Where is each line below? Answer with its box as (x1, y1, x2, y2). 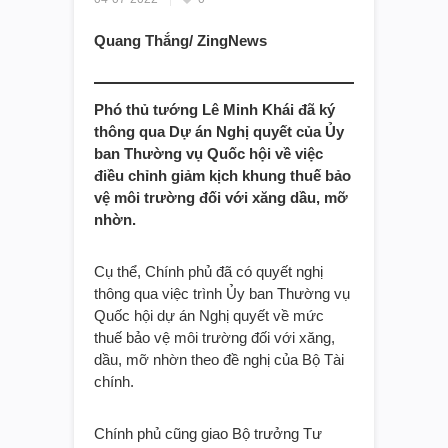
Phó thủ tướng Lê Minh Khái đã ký (94, 100, 335, 118)
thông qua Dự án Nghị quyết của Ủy (94, 122, 344, 140)
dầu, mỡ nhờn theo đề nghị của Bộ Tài (94, 350, 344, 368)
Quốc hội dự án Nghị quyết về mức (94, 306, 324, 324)
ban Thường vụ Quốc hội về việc (94, 144, 323, 162)
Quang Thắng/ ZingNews (94, 31, 267, 49)
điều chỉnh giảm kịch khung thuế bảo (94, 166, 351, 184)
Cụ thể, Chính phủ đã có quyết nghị (94, 262, 323, 280)
